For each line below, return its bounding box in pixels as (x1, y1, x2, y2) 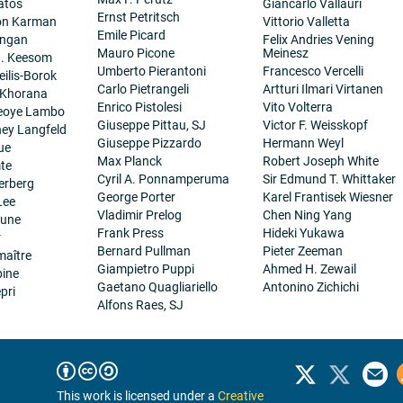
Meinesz (262, 44, 309, 62)
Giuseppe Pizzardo (97, 134, 202, 152)
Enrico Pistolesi (97, 98, 183, 116)
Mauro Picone (97, 44, 175, 62)
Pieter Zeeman (262, 242, 343, 260)
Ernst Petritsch (97, 8, 181, 26)
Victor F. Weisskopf (262, 116, 368, 134)
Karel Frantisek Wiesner (262, 188, 393, 206)
